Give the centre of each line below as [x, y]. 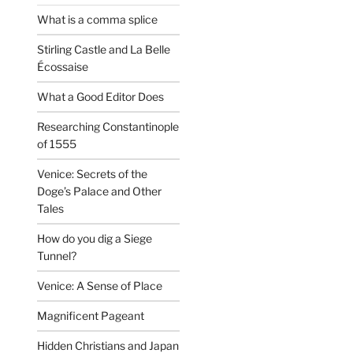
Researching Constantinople [108, 127]
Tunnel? [57, 256]
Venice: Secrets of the [93, 174]
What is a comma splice [98, 20]
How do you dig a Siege [95, 239]
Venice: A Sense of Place [100, 286]
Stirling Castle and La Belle [104, 50]
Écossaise [63, 67]
